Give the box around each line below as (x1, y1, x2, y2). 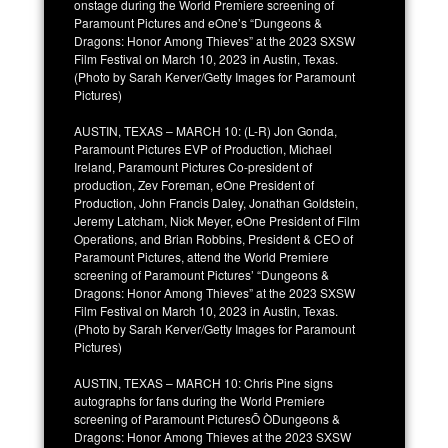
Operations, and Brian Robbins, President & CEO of (74, 229, 353, 247)
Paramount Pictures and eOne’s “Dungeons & (74, 13, 322, 31)
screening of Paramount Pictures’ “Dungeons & (74, 265, 329, 283)
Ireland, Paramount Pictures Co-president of (74, 157, 312, 175)
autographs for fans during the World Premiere (74, 391, 325, 409)
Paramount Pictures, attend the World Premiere (74, 247, 329, 265)
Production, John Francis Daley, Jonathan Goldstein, (74, 193, 358, 211)
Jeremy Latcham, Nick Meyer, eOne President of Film (74, 211, 360, 229)
